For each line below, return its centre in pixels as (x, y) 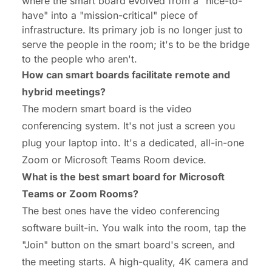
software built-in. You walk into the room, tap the (134, 228)
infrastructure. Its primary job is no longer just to (132, 30)
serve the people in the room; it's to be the (121, 45)
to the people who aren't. (80, 59)
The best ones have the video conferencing (121, 211)
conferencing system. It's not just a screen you (128, 126)
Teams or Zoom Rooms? (80, 194)
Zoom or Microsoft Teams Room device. (114, 160)
